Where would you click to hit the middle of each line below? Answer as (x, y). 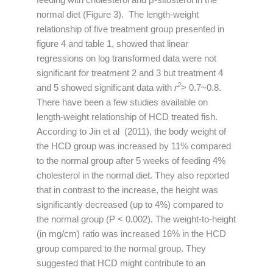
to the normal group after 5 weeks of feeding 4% (131, 161)
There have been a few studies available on (122, 102)
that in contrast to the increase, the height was (127, 190)
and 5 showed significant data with (105, 87)
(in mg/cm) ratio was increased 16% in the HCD (131, 234)
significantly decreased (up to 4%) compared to (130, 204)
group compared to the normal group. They (121, 248)
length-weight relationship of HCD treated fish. (127, 117)
